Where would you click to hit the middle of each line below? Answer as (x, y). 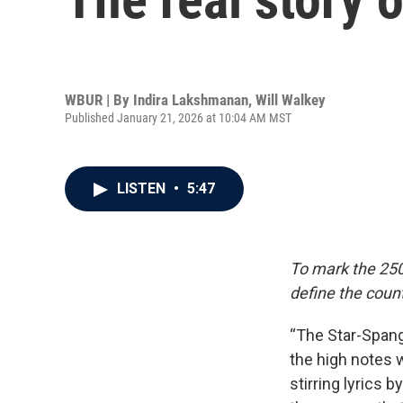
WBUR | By (99, 99)
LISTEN (143, 188)
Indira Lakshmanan (191, 99)
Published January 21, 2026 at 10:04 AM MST (178, 117)
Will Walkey (291, 99)
